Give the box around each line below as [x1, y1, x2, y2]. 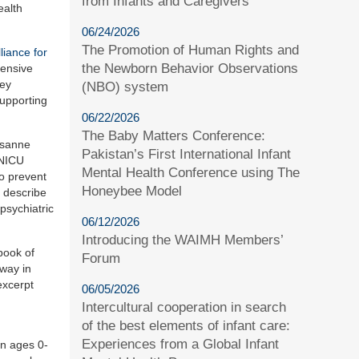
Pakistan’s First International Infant [82, 146, 292, 162]
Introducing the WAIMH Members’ [82, 232, 284, 248]
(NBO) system [82, 79, 169, 95]
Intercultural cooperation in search [82, 299, 287, 315]
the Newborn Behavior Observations [82, 60, 299, 76]
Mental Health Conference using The [82, 164, 301, 180]
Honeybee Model [82, 183, 183, 199]
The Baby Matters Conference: [82, 127, 266, 143]
